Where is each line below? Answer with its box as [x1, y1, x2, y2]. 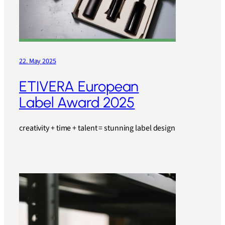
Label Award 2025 [19, 93, 135, 111]
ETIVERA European [19, 77, 139, 95]
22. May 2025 [19, 56, 56, 67]
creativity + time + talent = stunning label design [19, 122, 175, 134]
